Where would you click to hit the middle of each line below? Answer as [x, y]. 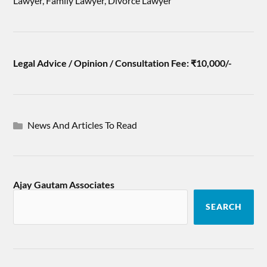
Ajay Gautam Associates [64, 184]
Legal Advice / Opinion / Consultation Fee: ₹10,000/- [123, 63]
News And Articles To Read [83, 125]
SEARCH [223, 207]
